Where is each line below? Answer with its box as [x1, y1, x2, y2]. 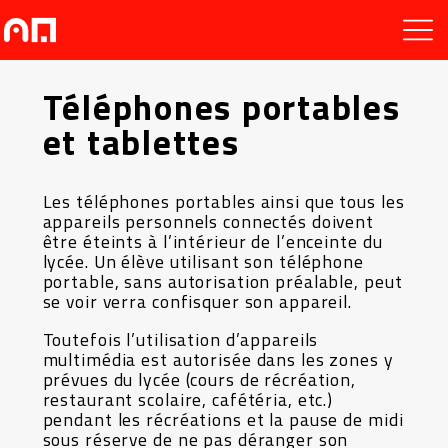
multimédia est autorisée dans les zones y [42, 345, 394, 373]
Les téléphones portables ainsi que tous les [42, 188, 405, 215]
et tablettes [42, 115, 240, 169]
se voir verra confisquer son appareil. [42, 288, 353, 315]
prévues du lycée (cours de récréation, [42, 365, 357, 393]
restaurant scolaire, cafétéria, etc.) [42, 385, 334, 413]
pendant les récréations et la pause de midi [42, 405, 404, 433]
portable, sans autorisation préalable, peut [42, 268, 403, 295]
